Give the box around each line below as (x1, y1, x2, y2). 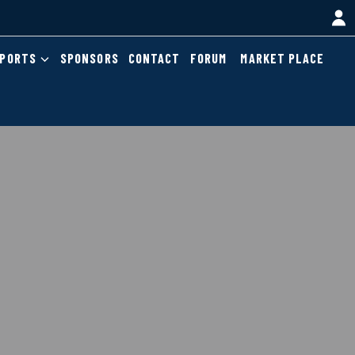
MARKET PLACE (240, 51, 325, 67)
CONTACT (128, 51, 181, 67)
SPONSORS (60, 51, 119, 67)
